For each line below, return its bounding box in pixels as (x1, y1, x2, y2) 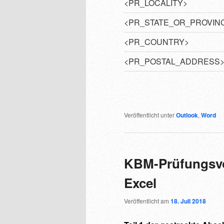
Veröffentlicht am (124, 196, 170, 205)
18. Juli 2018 (170, 196, 206, 206)
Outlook (176, 110, 198, 120)
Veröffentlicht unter (124, 110, 174, 119)
